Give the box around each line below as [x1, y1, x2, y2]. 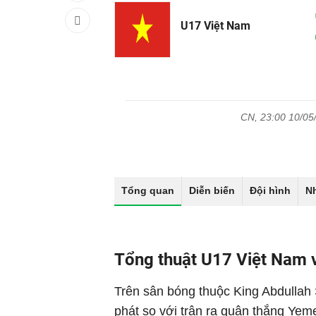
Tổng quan [121, 185, 174, 196]
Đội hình [250, 185, 291, 196]
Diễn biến [189, 185, 235, 196]
